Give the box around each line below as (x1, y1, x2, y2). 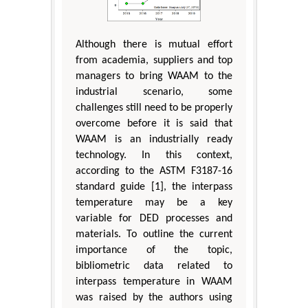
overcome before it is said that (76, 118, 232, 130)
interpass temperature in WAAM (76, 276, 232, 288)
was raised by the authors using (76, 292, 232, 304)
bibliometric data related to (76, 261, 232, 272)
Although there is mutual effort (76, 39, 232, 51)
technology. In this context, (76, 150, 232, 162)
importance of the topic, (76, 245, 232, 256)
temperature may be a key (76, 197, 232, 209)
